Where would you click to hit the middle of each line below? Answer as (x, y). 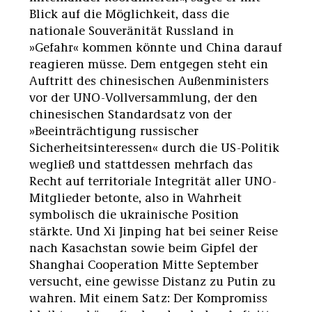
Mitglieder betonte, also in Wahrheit (135, 197)
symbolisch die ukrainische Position (134, 213)
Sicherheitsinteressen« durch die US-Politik (154, 147)
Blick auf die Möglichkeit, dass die (129, 13)
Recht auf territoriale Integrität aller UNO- (153, 180)
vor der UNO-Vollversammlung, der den (143, 96)
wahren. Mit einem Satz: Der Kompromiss (148, 297)
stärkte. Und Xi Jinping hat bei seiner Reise (154, 230)
